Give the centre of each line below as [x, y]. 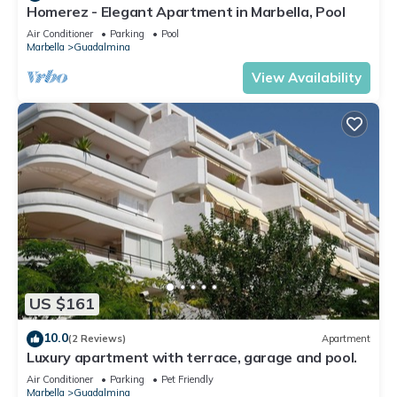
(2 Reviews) [97, 339]
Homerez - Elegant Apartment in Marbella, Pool [186, 11]
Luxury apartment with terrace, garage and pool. [192, 357]
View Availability [307, 77]
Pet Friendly [187, 379]
